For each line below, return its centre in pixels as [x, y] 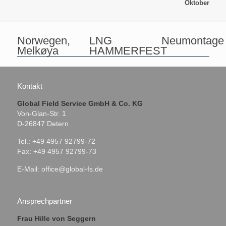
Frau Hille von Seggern [56, 218]
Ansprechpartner [44, 201]
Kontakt [30, 86]
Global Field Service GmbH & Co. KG [80, 103]
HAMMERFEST [128, 51]
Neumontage [193, 41]
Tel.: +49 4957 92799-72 [56, 141]
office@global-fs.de [72, 169]
